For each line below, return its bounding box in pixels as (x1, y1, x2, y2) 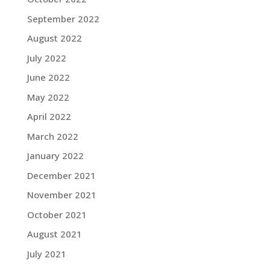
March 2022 (27, 130, 78, 142)
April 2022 (27, 110, 71, 122)
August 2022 (27, 32, 82, 44)
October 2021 (27, 208, 87, 221)
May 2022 (27, 90, 69, 103)
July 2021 (27, 247, 66, 260)
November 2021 (27, 189, 96, 201)
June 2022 (27, 71, 70, 83)
